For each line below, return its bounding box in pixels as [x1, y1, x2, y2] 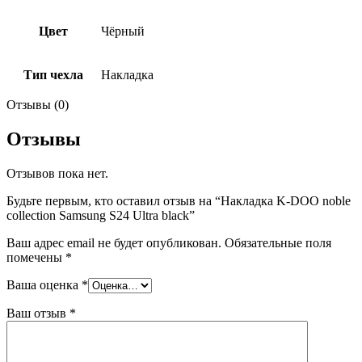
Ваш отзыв [6, 305, 69, 320]
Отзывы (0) [6, 98, 69, 112]
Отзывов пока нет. [6, 166, 108, 180]
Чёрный [101, 24, 145, 39]
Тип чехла [23, 68, 83, 82]
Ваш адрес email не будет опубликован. [6, 235, 221, 250]
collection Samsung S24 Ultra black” [6, 208, 195, 222]
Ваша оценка [6, 277, 82, 292]
